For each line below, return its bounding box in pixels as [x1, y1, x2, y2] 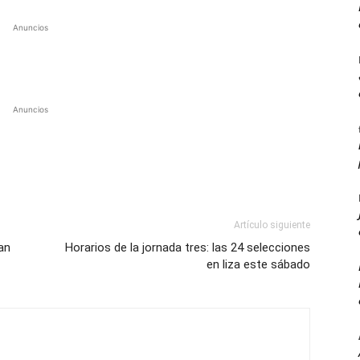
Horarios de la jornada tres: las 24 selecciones [65, 240, 310, 255]
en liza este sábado [207, 257, 310, 272]
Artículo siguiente [234, 219, 310, 231]
